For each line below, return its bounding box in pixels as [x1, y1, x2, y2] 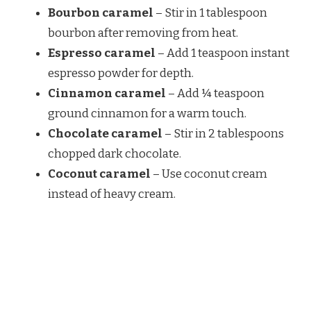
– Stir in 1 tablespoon [153, 6, 267, 21]
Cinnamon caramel [48, 86, 166, 101]
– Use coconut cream [151, 167, 267, 182]
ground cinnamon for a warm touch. [48, 106, 246, 121]
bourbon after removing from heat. [48, 26, 238, 41]
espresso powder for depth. [48, 66, 194, 81]
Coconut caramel [48, 167, 151, 182]
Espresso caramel [48, 46, 155, 61]
